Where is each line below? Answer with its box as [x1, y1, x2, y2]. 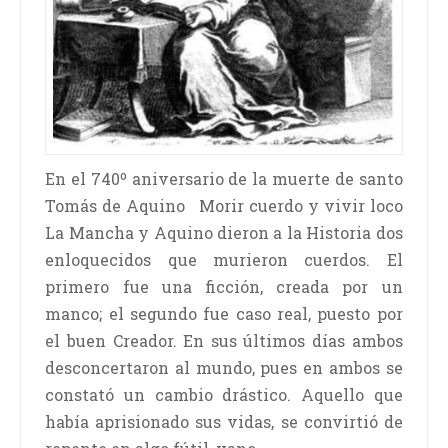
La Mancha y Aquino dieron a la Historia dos [45, 222, 403, 244]
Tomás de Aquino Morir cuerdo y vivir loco [45, 195, 403, 217]
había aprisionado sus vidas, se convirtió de [45, 411, 403, 433]
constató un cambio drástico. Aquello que [45, 384, 403, 406]
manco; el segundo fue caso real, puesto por [45, 303, 403, 325]
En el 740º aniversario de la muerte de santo [45, 168, 403, 190]
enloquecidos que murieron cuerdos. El [45, 249, 403, 271]
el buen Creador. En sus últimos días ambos [45, 330, 403, 352]
